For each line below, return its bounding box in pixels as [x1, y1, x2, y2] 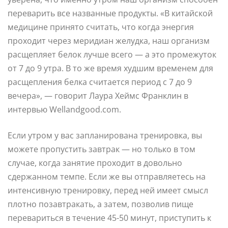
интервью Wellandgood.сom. [8, 103, 121, 115]
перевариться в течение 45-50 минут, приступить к [8, 212, 211, 223]
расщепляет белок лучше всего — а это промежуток [8, 48, 216, 60]
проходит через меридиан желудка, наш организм [8, 35, 210, 46]
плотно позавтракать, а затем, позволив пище [8, 198, 193, 210]
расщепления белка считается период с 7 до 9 [8, 76, 192, 88]
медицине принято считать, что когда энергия [8, 21, 194, 33]
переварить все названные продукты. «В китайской [8, 7, 213, 19]
